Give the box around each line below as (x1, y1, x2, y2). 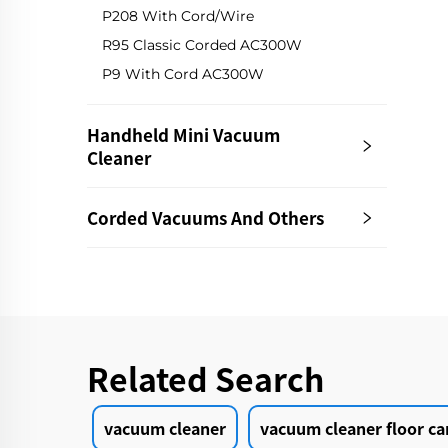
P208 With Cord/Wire (102, 7, 254, 26)
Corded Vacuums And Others (87, 205, 324, 231)
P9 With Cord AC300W (102, 65, 264, 84)
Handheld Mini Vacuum (87, 122, 280, 148)
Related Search (87, 355, 324, 402)
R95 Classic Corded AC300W (102, 36, 302, 55)
